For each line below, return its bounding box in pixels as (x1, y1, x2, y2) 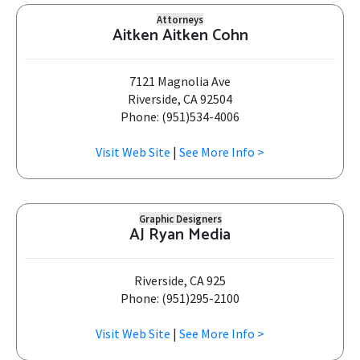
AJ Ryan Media (129, 222, 231, 248)
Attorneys (157, 13, 203, 26)
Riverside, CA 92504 (128, 91, 232, 107)
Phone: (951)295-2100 (121, 290, 239, 306)
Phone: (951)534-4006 (121, 108, 239, 125)
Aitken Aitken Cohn (112, 22, 248, 49)
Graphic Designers (138, 212, 222, 225)
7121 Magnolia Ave (129, 73, 231, 89)
